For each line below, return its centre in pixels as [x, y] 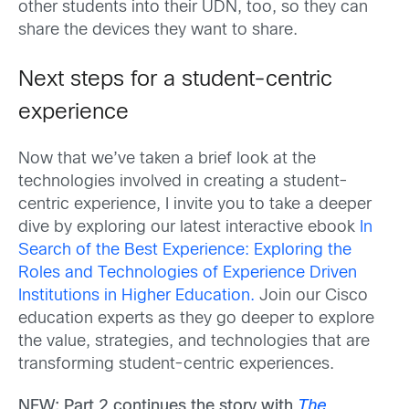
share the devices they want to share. [158, 31]
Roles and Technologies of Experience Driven [188, 274]
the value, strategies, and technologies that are [194, 342]
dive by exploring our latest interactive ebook [189, 228]
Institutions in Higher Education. [136, 297]
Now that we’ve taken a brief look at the [167, 160]
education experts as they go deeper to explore [196, 320]
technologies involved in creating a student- [183, 183]
